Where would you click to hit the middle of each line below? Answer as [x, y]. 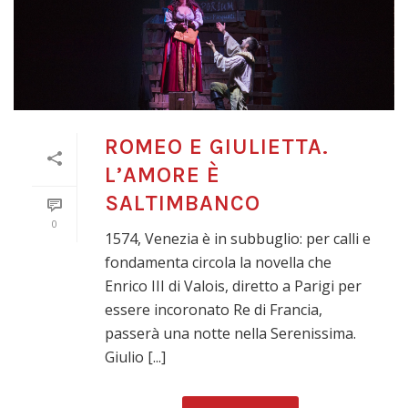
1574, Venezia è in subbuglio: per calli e [238, 238]
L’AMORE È [163, 174]
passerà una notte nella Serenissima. [230, 333]
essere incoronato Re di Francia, [214, 309]
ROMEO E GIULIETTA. [217, 146]
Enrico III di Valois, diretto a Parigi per [233, 286]
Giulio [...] [135, 357]
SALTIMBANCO [183, 203]
